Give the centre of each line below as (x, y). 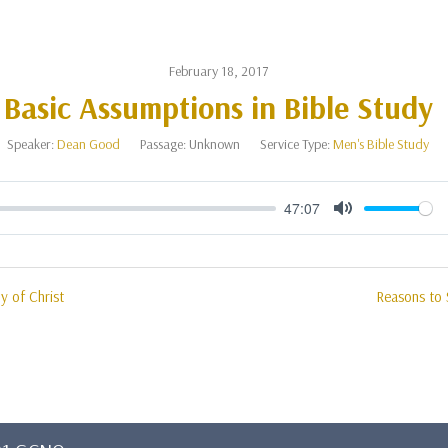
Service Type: (295, 144)
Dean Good (89, 144)
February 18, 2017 (218, 71)
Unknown (215, 144)
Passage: (163, 144)
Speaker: (31, 144)
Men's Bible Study (381, 144)
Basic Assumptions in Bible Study (218, 107)
